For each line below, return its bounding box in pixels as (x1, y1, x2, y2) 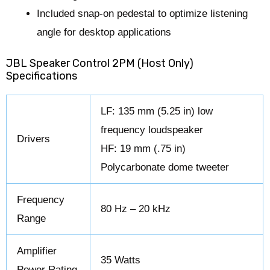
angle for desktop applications (37, 27, 172, 39)
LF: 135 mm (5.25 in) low (101, 105, 213, 117)
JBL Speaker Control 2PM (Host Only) (6, 56, 194, 70)
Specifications (6, 69, 78, 83)
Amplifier (17, 245, 57, 257)
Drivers (17, 133, 51, 145)
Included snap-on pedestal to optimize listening (37, 8, 248, 20)
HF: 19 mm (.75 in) (101, 142, 186, 154)
